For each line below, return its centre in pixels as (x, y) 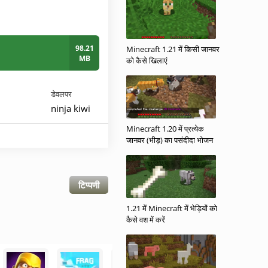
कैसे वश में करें (146, 220)
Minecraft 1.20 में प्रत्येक (165, 129)
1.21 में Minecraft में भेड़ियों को (172, 208)
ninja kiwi (71, 108)
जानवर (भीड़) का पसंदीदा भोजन (170, 140)
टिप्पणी (89, 185)
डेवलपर (61, 94)
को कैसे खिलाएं (147, 60)
